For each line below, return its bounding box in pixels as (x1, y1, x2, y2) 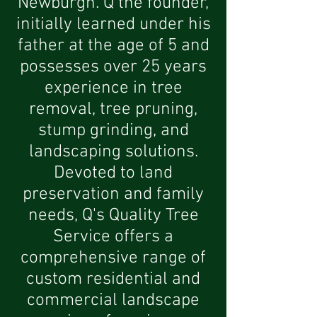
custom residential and (26, 269, 200, 290)
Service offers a (53, 226, 173, 248)
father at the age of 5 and (17, 35, 209, 57)
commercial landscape (27, 290, 200, 311)
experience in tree (44, 78, 183, 99)
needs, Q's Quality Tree (28, 205, 199, 226)
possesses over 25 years (20, 57, 207, 78)
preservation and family (23, 184, 204, 205)
